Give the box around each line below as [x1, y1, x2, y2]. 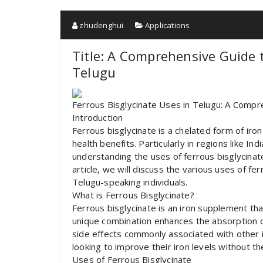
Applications [145, 20, 190, 31]
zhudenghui [77, 20, 124, 31]
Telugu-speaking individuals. [72, 176, 188, 188]
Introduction [72, 112, 123, 123]
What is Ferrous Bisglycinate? [72, 189, 194, 201]
